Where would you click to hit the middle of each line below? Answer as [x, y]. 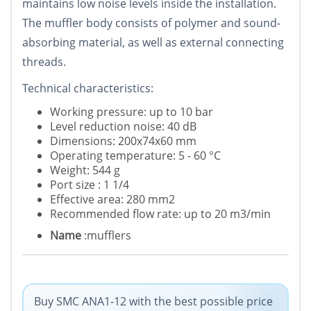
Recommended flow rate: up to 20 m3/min [160, 214]
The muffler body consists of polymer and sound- [151, 23]
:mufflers [108, 236]
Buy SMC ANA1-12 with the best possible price [153, 302]
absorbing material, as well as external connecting [153, 43]
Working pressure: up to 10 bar [132, 112]
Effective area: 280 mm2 [112, 200]
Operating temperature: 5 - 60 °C [135, 156]
